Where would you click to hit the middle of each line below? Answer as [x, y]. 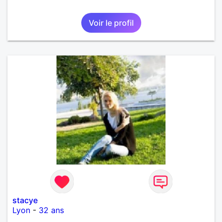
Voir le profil [111, 23]
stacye [25, 200]
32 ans [51, 210]
